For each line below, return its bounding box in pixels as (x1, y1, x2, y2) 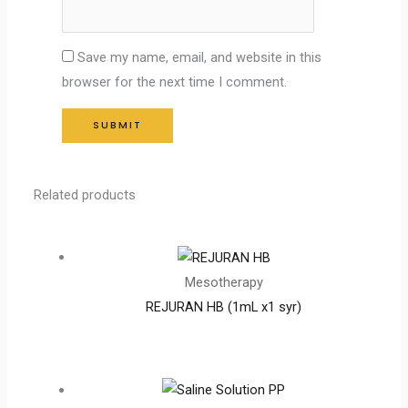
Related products (34, 186, 137, 203)
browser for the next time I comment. (62, 74, 288, 91)
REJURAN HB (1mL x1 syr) (146, 299, 302, 316)
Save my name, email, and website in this (77, 49, 322, 66)
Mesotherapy (184, 274, 263, 291)
